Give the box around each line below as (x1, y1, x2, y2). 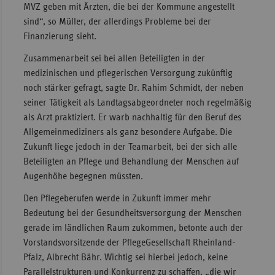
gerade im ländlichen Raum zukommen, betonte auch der (23, 223, 243, 233)
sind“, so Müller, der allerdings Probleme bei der (23, 17, 211, 27)
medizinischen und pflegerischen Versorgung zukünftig (23, 68, 233, 79)
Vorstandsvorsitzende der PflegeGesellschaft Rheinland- (23, 238, 236, 248)
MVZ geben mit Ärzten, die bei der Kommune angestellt (23, 2, 234, 12)
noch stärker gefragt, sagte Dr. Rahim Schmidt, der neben (23, 83, 244, 93)
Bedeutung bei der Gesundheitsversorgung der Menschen (23, 208, 242, 219)
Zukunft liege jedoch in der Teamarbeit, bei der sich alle (23, 142, 237, 152)
